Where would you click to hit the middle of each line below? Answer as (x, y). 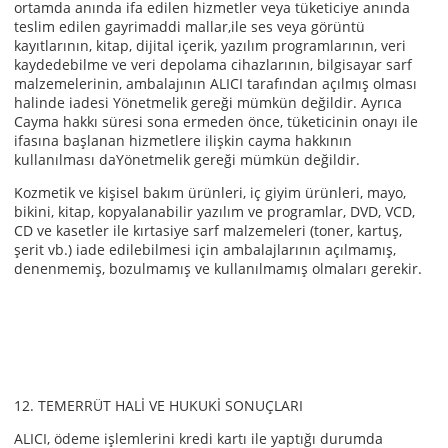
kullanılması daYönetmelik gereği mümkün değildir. (187, 159)
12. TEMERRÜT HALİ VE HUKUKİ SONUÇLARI (158, 405)
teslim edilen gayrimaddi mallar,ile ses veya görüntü (189, 26)
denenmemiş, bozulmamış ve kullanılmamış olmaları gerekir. (218, 268)
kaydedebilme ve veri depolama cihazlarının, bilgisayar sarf (213, 64)
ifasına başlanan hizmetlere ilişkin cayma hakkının (183, 140)
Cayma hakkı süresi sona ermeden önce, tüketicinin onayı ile (216, 121)
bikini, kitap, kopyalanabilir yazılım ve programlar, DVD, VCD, (214, 211)
